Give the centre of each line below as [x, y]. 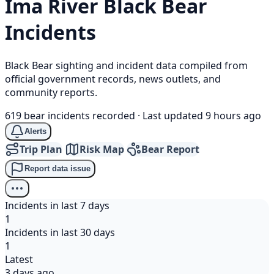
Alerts [35, 131]
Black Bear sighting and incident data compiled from [126, 65]
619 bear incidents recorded [70, 115]
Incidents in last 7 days [57, 205]
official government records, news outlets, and [113, 79]
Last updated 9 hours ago [202, 115]
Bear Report [170, 149]
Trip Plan [41, 149]
